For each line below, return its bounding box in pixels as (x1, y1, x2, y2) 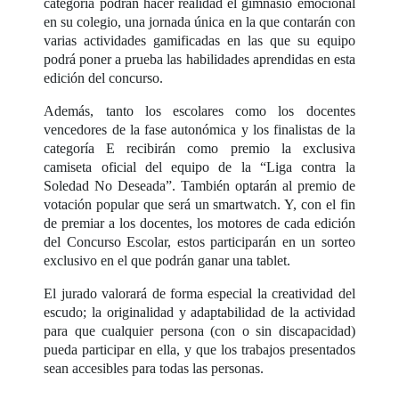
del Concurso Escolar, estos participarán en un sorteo (44, 234, 355, 250)
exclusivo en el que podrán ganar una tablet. (44, 253, 291, 269)
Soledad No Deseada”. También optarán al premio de (44, 178, 355, 194)
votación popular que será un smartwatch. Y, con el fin (44, 197, 355, 213)
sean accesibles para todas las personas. (44, 361, 265, 377)
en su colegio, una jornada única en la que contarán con (44, 14, 355, 30)
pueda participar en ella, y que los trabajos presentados (44, 342, 355, 358)
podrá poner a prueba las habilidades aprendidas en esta (44, 52, 355, 68)
